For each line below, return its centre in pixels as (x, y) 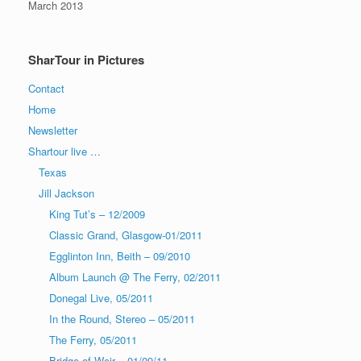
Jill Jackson (66, 193)
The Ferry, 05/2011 (93, 339)
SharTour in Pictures (86, 59)
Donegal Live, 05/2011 (101, 297)
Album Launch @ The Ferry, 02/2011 (135, 276)
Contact (46, 88)
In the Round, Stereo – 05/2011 (122, 318)
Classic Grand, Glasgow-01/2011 (126, 234)
